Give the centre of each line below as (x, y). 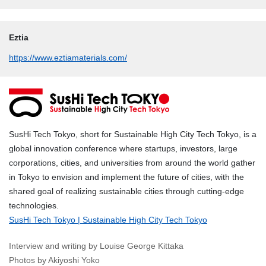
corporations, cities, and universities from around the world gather (132, 163)
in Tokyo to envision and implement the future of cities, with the (126, 177)
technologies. (34, 206)
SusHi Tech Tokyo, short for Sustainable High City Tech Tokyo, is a (133, 134)
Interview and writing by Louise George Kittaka (96, 246)
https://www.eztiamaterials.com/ (68, 57)
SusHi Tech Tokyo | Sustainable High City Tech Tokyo (108, 220)
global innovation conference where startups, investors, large (123, 149)
